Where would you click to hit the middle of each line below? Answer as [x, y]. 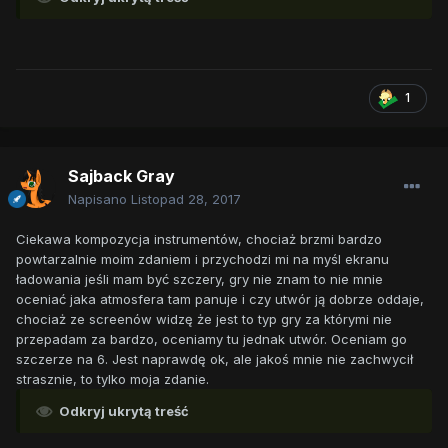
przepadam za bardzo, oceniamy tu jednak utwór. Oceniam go [211, 339]
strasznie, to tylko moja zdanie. [112, 379]
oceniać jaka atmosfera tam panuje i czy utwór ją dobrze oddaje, [220, 299]
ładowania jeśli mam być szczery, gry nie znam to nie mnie [199, 279]
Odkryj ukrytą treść [124, 411]
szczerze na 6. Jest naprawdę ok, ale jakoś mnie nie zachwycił [214, 359]
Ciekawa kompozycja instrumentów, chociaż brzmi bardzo [199, 239]
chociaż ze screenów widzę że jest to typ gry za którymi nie [204, 319]
